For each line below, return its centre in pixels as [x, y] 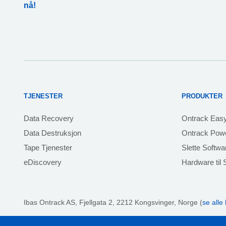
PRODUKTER [202, 96]
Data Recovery [49, 119]
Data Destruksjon [52, 133]
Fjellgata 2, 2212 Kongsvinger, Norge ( [141, 203]
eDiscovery [43, 162]
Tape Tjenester [48, 148]
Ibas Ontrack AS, [51, 203]
